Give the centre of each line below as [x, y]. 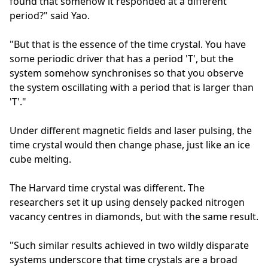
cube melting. [40, 159]
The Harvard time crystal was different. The [107, 188]
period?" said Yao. [50, 15]
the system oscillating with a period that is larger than [132, 87]
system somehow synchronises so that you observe [127, 73]
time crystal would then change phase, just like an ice [130, 144]
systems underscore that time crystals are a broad [124, 259]
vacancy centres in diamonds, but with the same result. [134, 216]
